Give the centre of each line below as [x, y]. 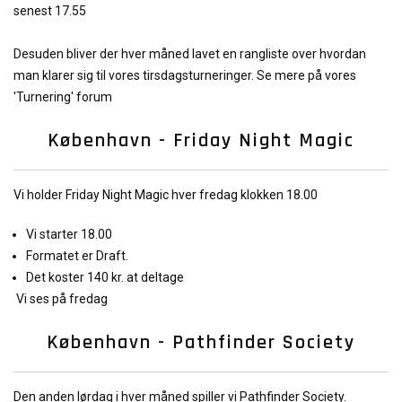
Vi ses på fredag [61, 299]
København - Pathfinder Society [201, 343]
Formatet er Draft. [79, 256]
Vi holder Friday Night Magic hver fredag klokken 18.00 [166, 195]
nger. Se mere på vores [291, 75]
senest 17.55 [50, 11]
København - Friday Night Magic [201, 141]
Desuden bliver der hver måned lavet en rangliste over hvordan [190, 54]
